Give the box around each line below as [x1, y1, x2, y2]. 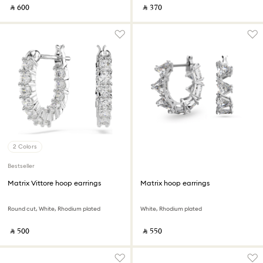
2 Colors [13, 143, 37, 150]
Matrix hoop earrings [140, 178, 210, 187]
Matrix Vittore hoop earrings [8, 178, 101, 187]
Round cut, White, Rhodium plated [8, 205, 100, 213]
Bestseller [8, 162, 35, 170]
